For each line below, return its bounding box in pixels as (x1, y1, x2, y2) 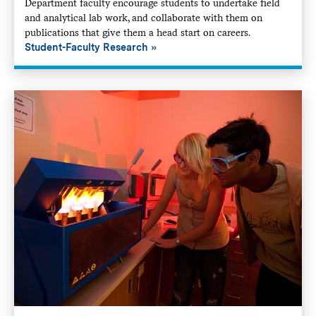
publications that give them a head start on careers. (24, 26, 253, 38)
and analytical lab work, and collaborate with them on (24, 11, 262, 23)
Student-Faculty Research (24, 41, 148, 53)
